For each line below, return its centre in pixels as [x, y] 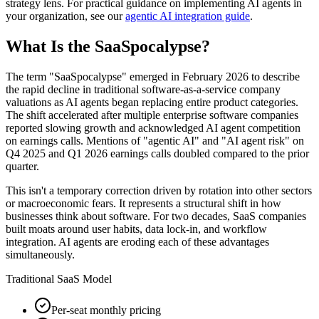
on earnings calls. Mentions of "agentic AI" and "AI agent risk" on [155, 141]
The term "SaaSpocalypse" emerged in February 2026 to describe [153, 77]
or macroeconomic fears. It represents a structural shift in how [143, 204]
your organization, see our [64, 16]
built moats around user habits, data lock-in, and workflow [136, 229]
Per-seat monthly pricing [106, 310]
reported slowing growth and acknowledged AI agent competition [153, 128]
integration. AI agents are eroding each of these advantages [137, 242]
